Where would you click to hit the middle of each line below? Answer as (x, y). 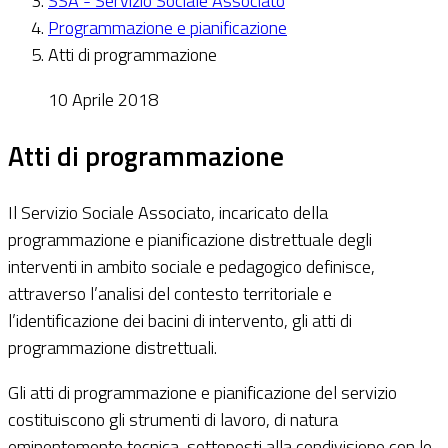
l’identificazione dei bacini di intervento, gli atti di (180, 320)
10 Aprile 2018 (103, 99)
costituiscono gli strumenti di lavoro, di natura (173, 419)
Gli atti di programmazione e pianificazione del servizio (202, 392)
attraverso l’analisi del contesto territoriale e (170, 293)
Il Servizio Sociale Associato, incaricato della (168, 212)
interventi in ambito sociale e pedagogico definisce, (191, 266)
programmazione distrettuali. (112, 347)
